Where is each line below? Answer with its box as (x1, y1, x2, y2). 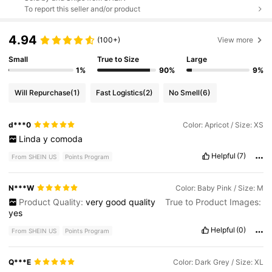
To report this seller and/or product (24, 4, 140, 14)
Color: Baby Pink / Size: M (175, 183, 263, 192)
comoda (50, 133, 83, 144)
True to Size (97, 55, 140, 64)
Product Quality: (18, 196, 86, 207)
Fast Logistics (96, 88, 143, 98)
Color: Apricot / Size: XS (182, 120, 263, 129)
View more (217, 35, 254, 44)
